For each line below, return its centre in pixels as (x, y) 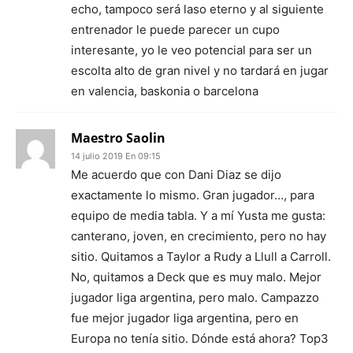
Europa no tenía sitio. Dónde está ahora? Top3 (200, 338)
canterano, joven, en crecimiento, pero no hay (199, 236)
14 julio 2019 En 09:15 (116, 156)
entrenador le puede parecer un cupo (175, 30)
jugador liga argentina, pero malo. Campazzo (195, 297)
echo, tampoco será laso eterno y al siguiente (197, 9)
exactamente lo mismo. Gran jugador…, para (193, 195)
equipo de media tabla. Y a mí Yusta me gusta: (198, 216)
